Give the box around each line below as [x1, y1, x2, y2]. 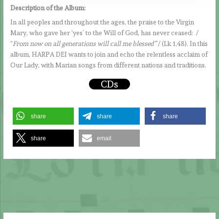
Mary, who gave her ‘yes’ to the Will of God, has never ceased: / [10, 28, 199, 37]
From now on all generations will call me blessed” [13, 39, 157, 47]
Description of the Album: [10, 3, 86, 12]
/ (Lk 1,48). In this [156, 39, 208, 47]
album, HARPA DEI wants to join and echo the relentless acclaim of [10, 50, 208, 58]
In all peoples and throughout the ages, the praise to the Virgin [10, 18, 195, 26]
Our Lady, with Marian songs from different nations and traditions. [10, 61, 207, 69]
